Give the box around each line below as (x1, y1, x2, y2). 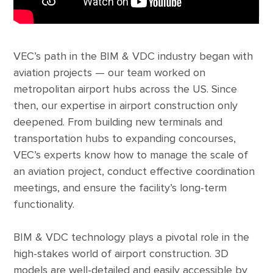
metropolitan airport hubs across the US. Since (13, 82, 238, 96)
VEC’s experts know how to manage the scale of (13, 148, 249, 162)
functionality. (13, 197, 75, 211)
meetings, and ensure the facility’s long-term (13, 181, 227, 195)
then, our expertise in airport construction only (13, 99, 238, 113)
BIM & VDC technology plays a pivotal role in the (13, 230, 250, 244)
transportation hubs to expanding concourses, (13, 132, 236, 146)
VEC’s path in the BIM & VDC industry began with (13, 49, 253, 63)
